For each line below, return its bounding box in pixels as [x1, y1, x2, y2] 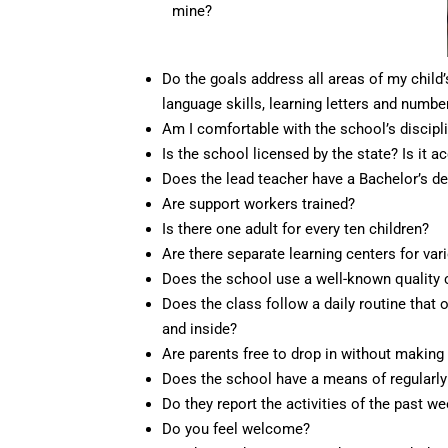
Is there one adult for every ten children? [162, 220, 429, 239]
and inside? [162, 320, 237, 339]
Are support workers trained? [162, 195, 355, 214]
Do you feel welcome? [162, 420, 310, 439]
